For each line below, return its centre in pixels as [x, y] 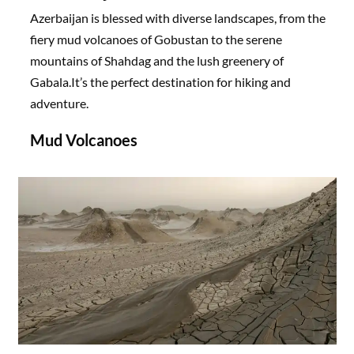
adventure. [60, 103]
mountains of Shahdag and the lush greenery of [157, 60]
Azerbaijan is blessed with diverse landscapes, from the [178, 17]
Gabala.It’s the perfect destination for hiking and [161, 81]
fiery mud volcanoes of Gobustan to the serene [156, 39]
